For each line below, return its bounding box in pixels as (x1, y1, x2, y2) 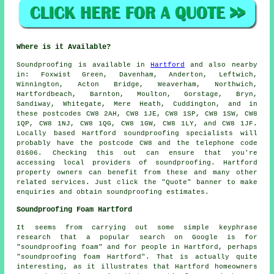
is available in (72, 61, 151, 68)
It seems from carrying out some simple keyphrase (17, 223, 257, 231)
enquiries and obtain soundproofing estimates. (17, 188, 210, 196)
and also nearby (185, 61, 257, 68)
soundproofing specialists (123, 129, 234, 137)
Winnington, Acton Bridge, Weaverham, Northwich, (17, 80, 257, 88)
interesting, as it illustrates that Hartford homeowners (17, 262, 257, 270)
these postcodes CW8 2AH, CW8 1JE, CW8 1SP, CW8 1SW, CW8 (17, 109, 257, 117)
